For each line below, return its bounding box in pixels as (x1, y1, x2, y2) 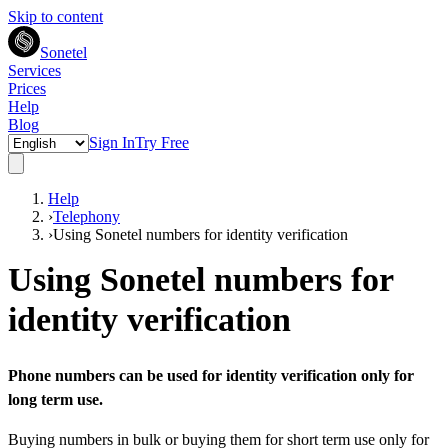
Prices (8, 80, 46, 97)
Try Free (135, 134, 189, 151)
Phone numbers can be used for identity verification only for (8, 367, 414, 384)
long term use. (8, 391, 103, 408)
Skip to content (8, 8, 103, 25)
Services (8, 62, 61, 79)
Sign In (89, 134, 135, 151)
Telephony (53, 208, 120, 225)
